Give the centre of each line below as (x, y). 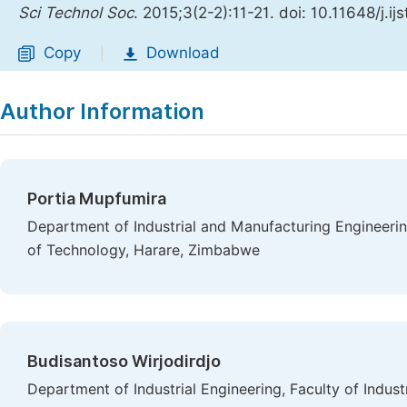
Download (183, 53)
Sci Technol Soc (76, 13)
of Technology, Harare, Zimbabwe (144, 250)
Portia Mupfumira (97, 199)
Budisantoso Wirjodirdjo (124, 361)
